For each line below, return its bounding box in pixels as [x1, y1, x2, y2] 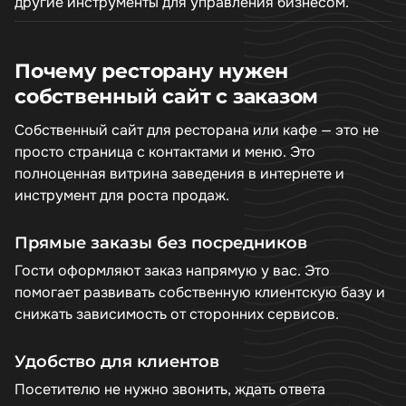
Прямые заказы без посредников [14, 232, 307, 253]
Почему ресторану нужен [14, 58, 289, 83]
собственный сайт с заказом [14, 83, 319, 109]
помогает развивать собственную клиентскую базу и [14, 283, 385, 302]
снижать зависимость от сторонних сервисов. [14, 304, 339, 324]
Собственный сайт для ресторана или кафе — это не [14, 121, 379, 140]
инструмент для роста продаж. [14, 186, 229, 205]
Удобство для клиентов [14, 351, 219, 372]
